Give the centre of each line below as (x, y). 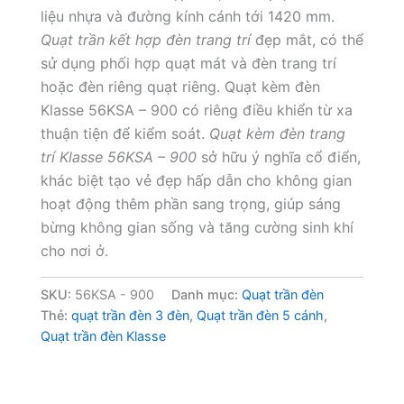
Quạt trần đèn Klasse (103, 335)
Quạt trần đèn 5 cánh (260, 315)
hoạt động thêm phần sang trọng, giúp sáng (190, 203)
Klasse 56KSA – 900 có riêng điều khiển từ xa (196, 110)
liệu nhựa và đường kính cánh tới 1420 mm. (187, 16)
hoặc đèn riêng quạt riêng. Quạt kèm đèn (180, 86)
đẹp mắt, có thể (307, 39)
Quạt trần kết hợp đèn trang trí (145, 39)
